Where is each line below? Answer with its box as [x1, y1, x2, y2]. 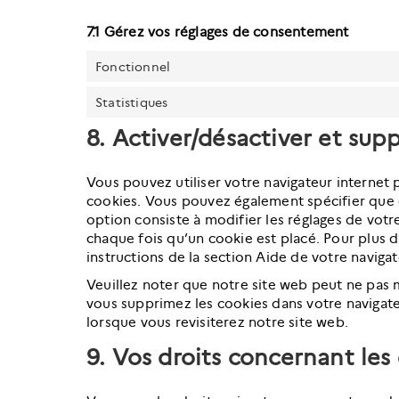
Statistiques [95, 94, 168, 110]
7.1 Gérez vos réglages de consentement [86, 24, 349, 40]
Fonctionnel [95, 58, 171, 75]
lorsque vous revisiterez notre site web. [86, 314, 348, 330]
